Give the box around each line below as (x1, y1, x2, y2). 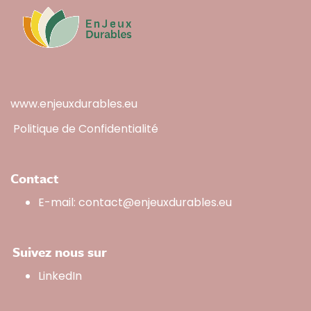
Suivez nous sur (10, 242, 107, 262)
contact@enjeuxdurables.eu (78, 194, 232, 211)
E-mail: (38, 194, 78, 211)
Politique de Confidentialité (13, 121, 158, 137)
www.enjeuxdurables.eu (10, 96, 137, 112)
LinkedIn (38, 268, 82, 285)
